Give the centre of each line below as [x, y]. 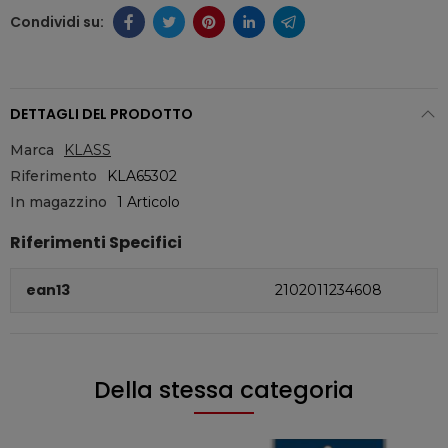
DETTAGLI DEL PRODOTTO [101, 114]
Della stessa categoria [224, 390]
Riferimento [53, 176]
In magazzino [58, 202]
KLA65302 [142, 176]
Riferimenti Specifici [96, 242]
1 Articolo [148, 202]
